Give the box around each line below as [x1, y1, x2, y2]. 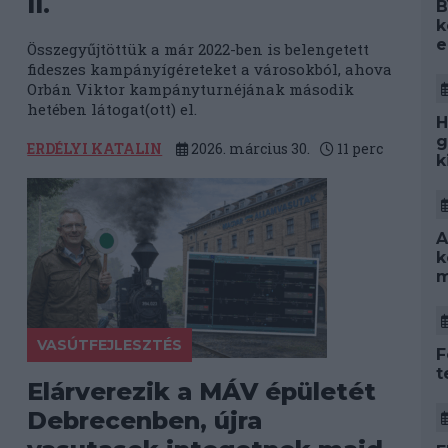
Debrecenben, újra [27, 406, 263, 435]
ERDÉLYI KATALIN [27, 139, 163, 158]
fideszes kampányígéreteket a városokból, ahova [27, 59, 393, 79]
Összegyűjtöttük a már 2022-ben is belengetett [27, 39, 370, 59]
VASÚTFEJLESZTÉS [37, 336, 183, 354]
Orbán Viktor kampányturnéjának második [27, 79, 355, 99]
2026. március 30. [188, 139, 311, 158]
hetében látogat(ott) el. [27, 99, 198, 119]
